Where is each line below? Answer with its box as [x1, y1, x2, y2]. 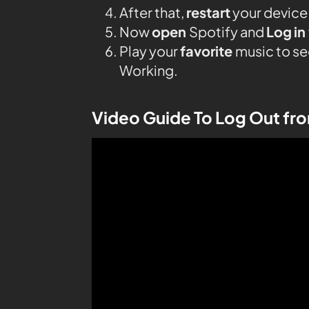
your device [230, 3, 308, 21]
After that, [119, 3, 186, 21]
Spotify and [189, 22, 266, 40]
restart [186, 3, 230, 21]
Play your [119, 41, 180, 59]
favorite [180, 41, 235, 59]
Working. [119, 61, 178, 79]
